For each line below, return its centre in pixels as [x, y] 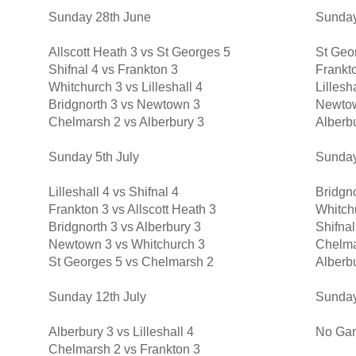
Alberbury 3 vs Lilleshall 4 [121, 332]
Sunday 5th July [93, 157]
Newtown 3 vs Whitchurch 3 [126, 245]
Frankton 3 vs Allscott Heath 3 [132, 210]
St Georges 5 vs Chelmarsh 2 [131, 262]
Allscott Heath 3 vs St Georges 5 [139, 52]
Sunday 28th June [99, 17]
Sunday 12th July [97, 297]
